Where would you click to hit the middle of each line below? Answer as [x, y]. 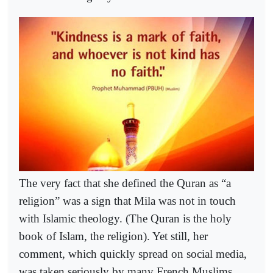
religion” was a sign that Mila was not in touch [127, 200]
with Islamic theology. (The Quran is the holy [125, 218]
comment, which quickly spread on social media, [133, 253]
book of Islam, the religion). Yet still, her [113, 236]
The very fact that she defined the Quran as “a [125, 183]
